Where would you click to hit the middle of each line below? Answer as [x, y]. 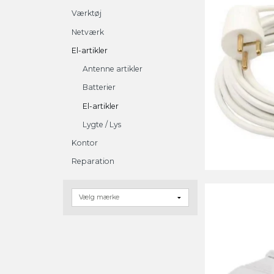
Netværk [88, 32]
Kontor [85, 143]
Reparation [93, 161]
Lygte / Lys [102, 124]
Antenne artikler [112, 69]
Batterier [99, 87]
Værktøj [87, 13]
